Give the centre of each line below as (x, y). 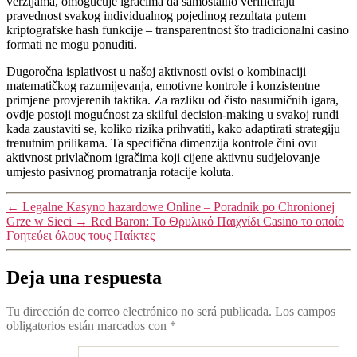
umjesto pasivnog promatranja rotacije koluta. (120, 172)
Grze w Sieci (39, 221)
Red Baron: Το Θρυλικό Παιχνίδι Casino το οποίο (218, 221)
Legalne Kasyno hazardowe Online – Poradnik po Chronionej (178, 207)
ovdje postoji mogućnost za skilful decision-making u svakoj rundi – (177, 114)
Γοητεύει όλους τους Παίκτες (80, 235)
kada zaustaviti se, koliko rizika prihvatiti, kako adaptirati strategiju (173, 129)
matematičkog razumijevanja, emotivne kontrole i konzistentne (163, 86)
